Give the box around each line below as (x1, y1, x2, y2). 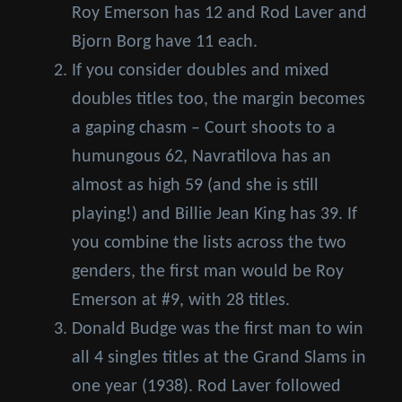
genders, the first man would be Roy (72, 263, 344, 282)
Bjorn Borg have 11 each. (72, 33, 258, 52)
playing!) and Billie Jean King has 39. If (72, 205, 357, 224)
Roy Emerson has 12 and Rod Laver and (72, 4, 367, 23)
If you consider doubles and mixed (72, 62, 329, 81)
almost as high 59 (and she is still (72, 177, 319, 196)
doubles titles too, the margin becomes (72, 91, 365, 109)
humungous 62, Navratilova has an (72, 148, 331, 167)
